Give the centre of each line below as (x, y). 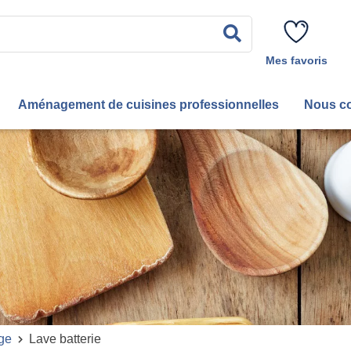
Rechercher (288, 33)
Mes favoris (296, 60)
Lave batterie (65, 338)
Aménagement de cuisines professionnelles (148, 104)
